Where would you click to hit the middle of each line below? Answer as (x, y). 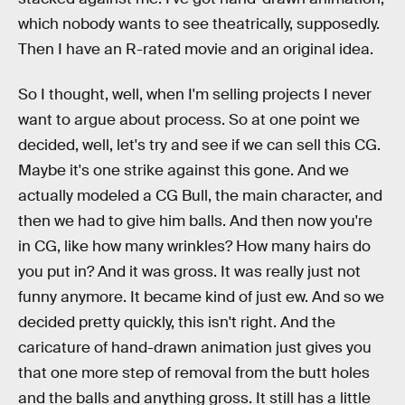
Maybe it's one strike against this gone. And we (184, 170)
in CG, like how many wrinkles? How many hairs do (194, 246)
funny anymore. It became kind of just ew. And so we (201, 297)
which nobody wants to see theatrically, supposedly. (199, 24)
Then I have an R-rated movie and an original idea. (196, 49)
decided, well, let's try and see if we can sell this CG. (199, 145)
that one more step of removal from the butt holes (194, 372)
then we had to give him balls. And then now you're (195, 221)
